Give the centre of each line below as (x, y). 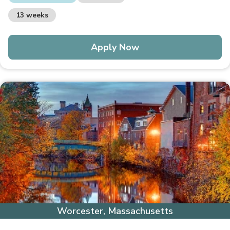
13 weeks (32, 15)
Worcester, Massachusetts (115, 211)
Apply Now (115, 47)
